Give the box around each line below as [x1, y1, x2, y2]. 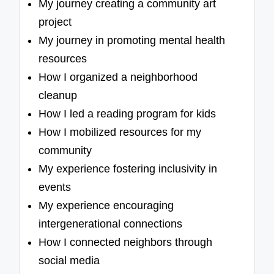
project [39, 16, 72, 29]
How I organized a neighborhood [39, 71, 198, 84]
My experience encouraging [39, 199, 174, 212]
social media [39, 254, 100, 267]
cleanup [39, 89, 78, 102]
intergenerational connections [39, 218, 183, 231]
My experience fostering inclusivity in [39, 163, 218, 176]
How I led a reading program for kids [39, 108, 217, 120]
